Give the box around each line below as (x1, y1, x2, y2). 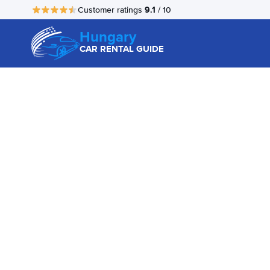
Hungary (80, 26, 136, 47)
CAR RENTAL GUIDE (80, 42, 164, 55)
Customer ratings (78, 4, 145, 15)
